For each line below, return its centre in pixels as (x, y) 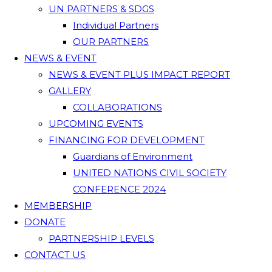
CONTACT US (55, 255)
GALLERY (70, 91)
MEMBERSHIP (58, 206)
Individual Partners (116, 25)
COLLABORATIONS (117, 107)
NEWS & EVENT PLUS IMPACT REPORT (139, 74)
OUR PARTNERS (111, 42)
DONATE (45, 222)
